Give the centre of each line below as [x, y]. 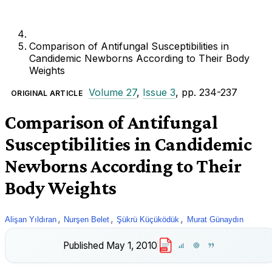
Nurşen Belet [87, 219]
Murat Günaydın [215, 219]
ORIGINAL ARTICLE [47, 93]
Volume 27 [112, 92]
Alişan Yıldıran [31, 219]
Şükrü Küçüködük [148, 219]
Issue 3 [159, 92]
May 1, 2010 [131, 245]
